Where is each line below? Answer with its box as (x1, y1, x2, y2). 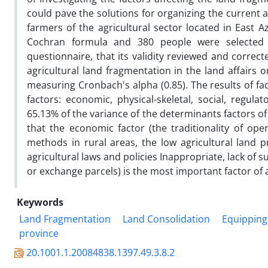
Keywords (17, 195, 63, 209)
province (19, 226, 59, 240)
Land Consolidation (123, 212, 210, 226)
